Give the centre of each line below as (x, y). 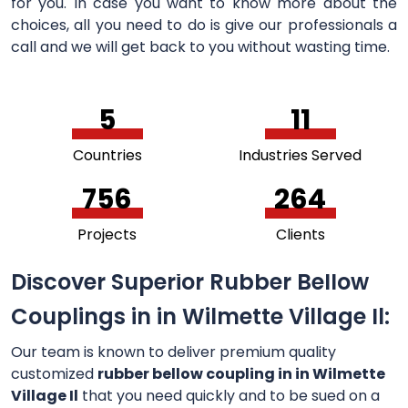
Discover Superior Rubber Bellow (190, 282)
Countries (107, 156)
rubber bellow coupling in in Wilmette (241, 374)
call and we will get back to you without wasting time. (200, 47)
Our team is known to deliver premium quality (173, 352)
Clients (300, 235)
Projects (107, 235)
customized (54, 374)
